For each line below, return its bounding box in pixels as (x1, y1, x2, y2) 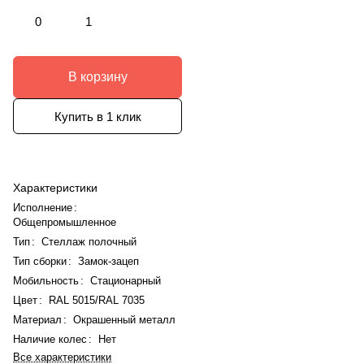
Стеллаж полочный (41, 236, 136, 249)
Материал (13, 314, 62, 327)
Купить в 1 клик (54, 109, 141, 123)
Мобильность (13, 275, 79, 288)
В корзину (67, 70, 128, 84)
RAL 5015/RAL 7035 (49, 294, 145, 307)
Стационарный (90, 275, 161, 288)
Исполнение (13, 201, 72, 214)
